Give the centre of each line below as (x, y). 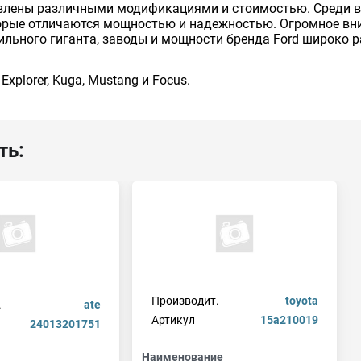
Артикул (173, 320)
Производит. (185, 301)
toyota (301, 301)
